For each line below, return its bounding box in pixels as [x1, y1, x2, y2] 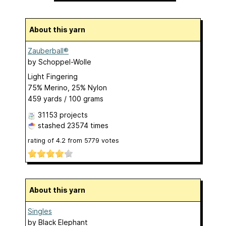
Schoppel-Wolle [38, 57, 91, 66]
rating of [28, 136, 56, 144]
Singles [28, 207, 52, 216]
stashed [36, 121, 67, 130]
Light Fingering [28, 72, 78, 81]
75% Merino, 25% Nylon [28, 83, 107, 92]
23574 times [67, 121, 108, 130]
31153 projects [38, 110, 88, 119]
